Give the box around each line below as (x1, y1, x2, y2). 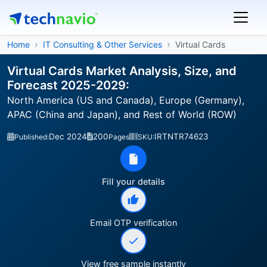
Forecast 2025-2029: (7, 78, 129, 92)
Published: (14, 132, 49, 141)
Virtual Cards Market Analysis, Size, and (7, 64, 237, 78)
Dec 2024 (49, 132, 87, 141)
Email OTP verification (90, 218, 177, 228)
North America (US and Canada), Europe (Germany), (7, 94, 244, 106)
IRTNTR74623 (154, 132, 209, 141)
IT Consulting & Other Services (43, 39, 162, 49)
